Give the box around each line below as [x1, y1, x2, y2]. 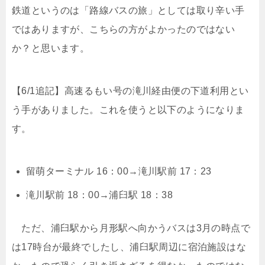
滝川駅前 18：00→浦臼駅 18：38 [26, 190, 173, 200]
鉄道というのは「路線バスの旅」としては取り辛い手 [12, 5, 245, 15]
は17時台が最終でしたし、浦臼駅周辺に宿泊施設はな [12, 242, 246, 252]
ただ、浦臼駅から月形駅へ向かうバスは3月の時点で [12, 223, 250, 233]
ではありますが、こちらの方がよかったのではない [12, 24, 235, 34]
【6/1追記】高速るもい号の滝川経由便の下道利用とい [12, 86, 249, 96]
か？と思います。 [12, 43, 90, 53]
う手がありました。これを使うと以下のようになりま [12, 105, 245, 115]
